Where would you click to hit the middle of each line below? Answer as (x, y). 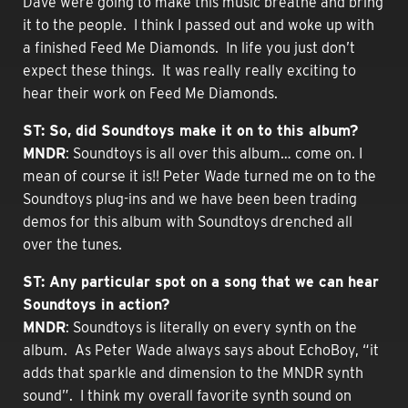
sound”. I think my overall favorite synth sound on (187, 395)
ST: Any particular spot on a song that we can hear (201, 281)
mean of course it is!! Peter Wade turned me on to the (199, 176)
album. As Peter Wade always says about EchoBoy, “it (201, 350)
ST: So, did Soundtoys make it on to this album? (190, 130)
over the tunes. (72, 244)
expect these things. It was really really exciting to (189, 70)
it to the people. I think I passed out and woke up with (199, 25)
